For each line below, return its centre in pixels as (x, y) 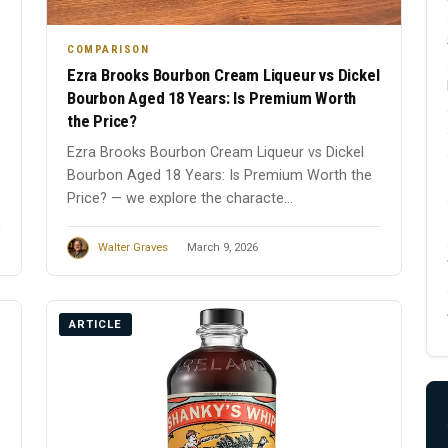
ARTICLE (95, 325)
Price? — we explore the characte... (180, 198)
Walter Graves (133, 247)
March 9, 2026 (222, 247)
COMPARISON (108, 49)
